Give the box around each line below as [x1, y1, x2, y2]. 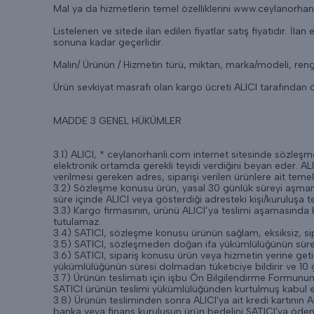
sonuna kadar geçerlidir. [53, 36, 163, 48]
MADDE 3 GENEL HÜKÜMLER [53, 115, 182, 127]
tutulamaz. [53, 216, 101, 228]
